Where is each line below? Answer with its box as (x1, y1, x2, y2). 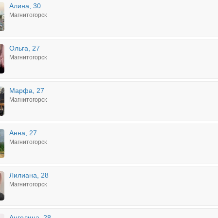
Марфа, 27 (9, 87, 44, 94)
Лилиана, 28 (9, 171, 49, 179)
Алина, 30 (9, 2, 41, 10)
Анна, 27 (9, 129, 37, 137)
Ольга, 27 (9, 44, 40, 52)
